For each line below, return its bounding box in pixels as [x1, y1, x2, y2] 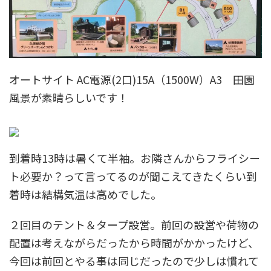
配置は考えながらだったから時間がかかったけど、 [9, 235, 259, 251]
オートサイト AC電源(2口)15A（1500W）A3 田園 [9, 71, 255, 88]
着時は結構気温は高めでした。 [9, 186, 162, 203]
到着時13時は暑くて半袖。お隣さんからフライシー [9, 150, 260, 166]
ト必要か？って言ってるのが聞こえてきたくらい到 [9, 168, 257, 184]
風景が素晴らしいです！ [9, 90, 128, 106]
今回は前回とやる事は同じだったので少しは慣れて [9, 253, 259, 269]
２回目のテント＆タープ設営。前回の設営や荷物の [9, 217, 259, 233]
